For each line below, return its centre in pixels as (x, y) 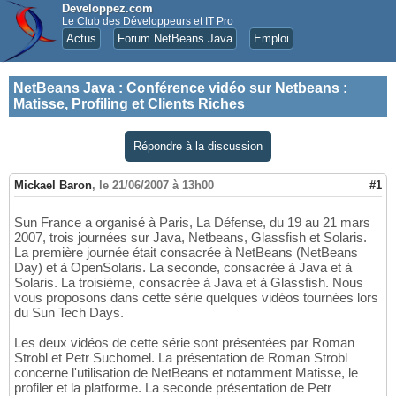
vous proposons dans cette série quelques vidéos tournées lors (196, 298)
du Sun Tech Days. (69, 313)
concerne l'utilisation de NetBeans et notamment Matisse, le (186, 373)
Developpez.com (107, 8)
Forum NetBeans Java (175, 38)
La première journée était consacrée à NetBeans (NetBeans (186, 253)
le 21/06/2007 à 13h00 (156, 186)
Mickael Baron (53, 186)
